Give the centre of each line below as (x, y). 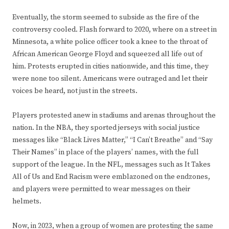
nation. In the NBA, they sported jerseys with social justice (106, 128)
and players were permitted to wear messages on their (101, 189)
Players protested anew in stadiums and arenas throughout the (114, 115)
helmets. (27, 201)
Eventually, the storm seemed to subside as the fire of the (106, 17)
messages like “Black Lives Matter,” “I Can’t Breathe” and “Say (112, 140)
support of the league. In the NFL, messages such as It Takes (111, 164)
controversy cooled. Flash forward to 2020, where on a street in (114, 29)
